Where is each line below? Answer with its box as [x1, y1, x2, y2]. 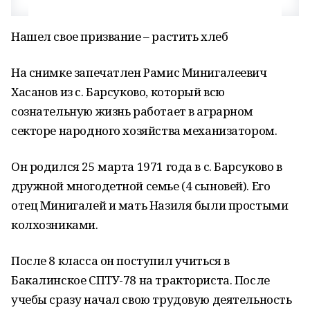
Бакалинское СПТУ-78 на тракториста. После [11, 272, 270, 288]
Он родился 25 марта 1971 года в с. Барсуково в [11, 158, 282, 174]
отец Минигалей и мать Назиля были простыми [11, 197, 289, 213]
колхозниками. [11, 217, 98, 232]
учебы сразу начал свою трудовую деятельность [11, 291, 292, 307]
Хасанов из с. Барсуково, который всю [11, 84, 225, 100]
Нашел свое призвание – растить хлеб [11, 28, 228, 44]
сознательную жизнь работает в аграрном [11, 103, 254, 119]
